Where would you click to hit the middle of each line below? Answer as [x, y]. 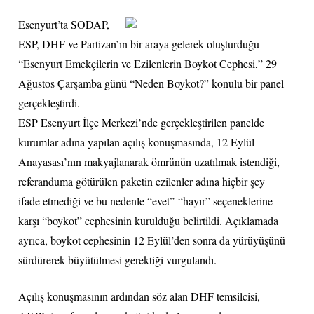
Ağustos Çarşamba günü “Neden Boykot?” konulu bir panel [151, 83]
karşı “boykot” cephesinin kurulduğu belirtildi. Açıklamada [149, 220]
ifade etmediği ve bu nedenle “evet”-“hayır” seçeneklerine [146, 200]
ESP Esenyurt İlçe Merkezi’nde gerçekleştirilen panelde [142, 122]
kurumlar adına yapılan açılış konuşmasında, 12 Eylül [137, 142]
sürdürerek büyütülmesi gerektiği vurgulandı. [118, 259]
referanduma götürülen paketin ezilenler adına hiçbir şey [142, 181]
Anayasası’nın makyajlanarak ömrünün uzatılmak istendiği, [149, 161]
